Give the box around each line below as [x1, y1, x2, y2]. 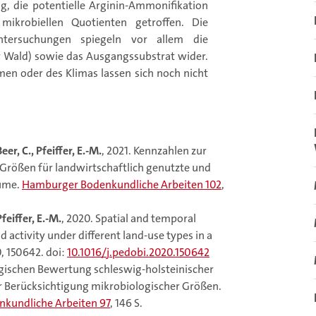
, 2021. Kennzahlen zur [102, 143, 207, 159]
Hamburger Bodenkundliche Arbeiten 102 [22, 177, 221, 193]
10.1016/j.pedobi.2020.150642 [67, 245, 209, 260]
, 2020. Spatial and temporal [61, 211, 196, 226]
